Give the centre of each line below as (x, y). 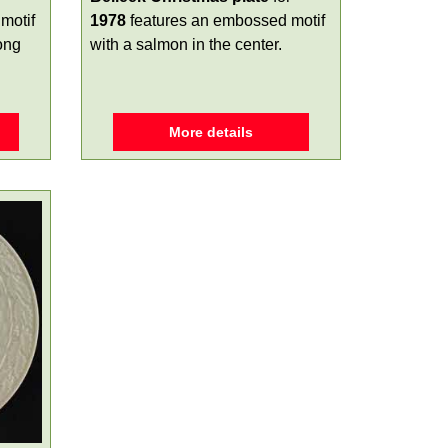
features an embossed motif (225, 20)
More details (211, 132)
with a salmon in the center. (186, 44)
